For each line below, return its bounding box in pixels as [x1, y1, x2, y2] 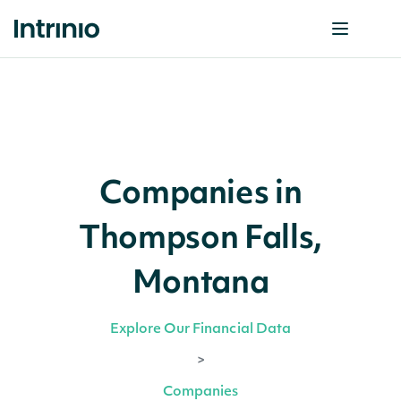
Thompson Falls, [79, 225, 322, 256]
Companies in [98, 180, 303, 211]
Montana [132, 269, 269, 301]
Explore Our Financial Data [109, 323, 292, 337]
